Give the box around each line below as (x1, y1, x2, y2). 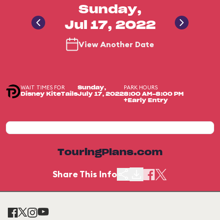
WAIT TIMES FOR (21, 84, 65, 91)
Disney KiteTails (21, 91, 78, 97)
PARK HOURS (124, 84, 158, 91)
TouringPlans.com (57, 148, 163, 158)
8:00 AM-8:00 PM (124, 91, 184, 97)
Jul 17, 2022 (64, 20, 156, 32)
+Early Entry (124, 98, 168, 104)
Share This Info (53, 168, 117, 180)
